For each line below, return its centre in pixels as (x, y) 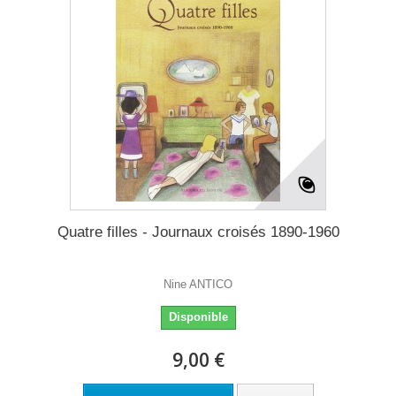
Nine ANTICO (198, 284)
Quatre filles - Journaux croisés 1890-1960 (198, 232)
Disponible (198, 317)
